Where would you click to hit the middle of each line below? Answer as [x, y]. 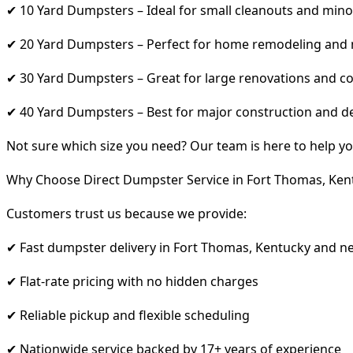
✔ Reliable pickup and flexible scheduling [128, 315]
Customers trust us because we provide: [126, 213]
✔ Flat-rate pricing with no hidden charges [132, 281]
